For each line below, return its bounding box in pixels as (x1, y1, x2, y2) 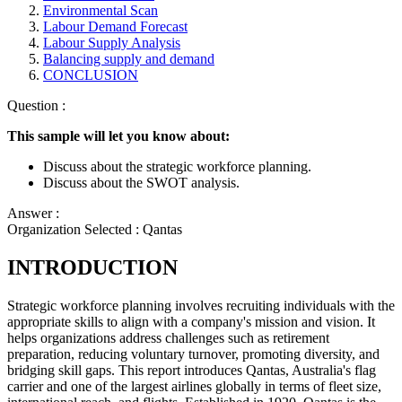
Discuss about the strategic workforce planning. (43, 159, 311, 174)
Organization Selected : (7, 222, 143, 237)
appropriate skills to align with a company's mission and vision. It (7, 313, 375, 329)
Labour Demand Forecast (43, 19, 188, 34)
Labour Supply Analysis (43, 35, 180, 50)
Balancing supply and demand (43, 51, 214, 66)
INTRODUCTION (7, 255, 178, 279)
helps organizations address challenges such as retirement (7, 329, 329, 345)
